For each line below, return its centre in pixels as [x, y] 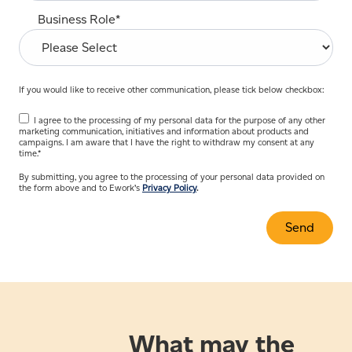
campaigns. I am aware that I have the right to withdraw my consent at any [167, 142]
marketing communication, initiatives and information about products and [164, 131]
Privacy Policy [169, 188]
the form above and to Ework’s [81, 188]
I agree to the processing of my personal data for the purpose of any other [180, 120]
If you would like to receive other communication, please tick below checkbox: [172, 90]
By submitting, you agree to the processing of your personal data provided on [172, 177]
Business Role [77, 19]
